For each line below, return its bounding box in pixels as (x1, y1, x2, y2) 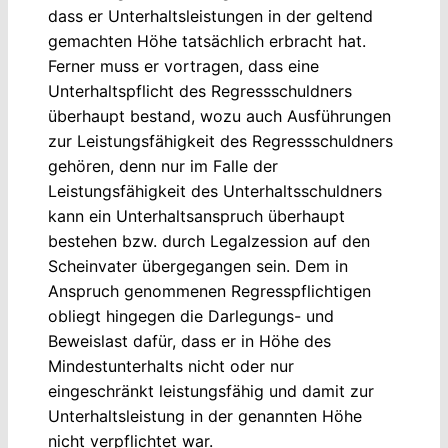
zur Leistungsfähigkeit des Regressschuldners (48, 131, 393, 151)
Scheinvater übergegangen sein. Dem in (48, 256, 348, 276)
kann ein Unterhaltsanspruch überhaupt (48, 206, 345, 226)
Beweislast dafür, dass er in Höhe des (48, 331, 331, 351)
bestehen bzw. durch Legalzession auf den (48, 231, 370, 251)
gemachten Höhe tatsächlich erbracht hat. (48, 31, 366, 51)
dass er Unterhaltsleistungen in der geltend (48, 6, 373, 26)
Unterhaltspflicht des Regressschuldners (48, 81, 352, 101)
